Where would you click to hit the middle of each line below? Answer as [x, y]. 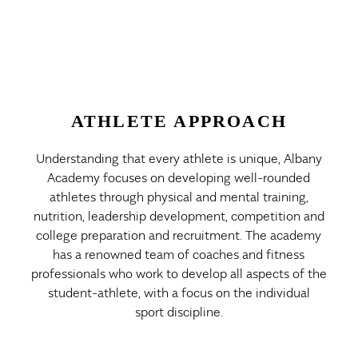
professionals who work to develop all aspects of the [179, 272]
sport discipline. [179, 310]
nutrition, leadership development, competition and [179, 215]
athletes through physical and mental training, [179, 195]
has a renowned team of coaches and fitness [179, 253]
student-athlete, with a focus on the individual [179, 291]
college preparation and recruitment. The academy [179, 234]
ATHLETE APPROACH [179, 121]
